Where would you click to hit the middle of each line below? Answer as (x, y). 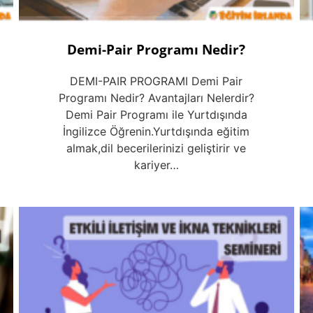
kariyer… (156, 165)
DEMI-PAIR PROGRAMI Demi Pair (156, 81)
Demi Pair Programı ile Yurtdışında (156, 115)
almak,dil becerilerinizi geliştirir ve (156, 148)
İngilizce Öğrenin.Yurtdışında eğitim (156, 132)
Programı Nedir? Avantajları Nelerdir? (156, 98)
